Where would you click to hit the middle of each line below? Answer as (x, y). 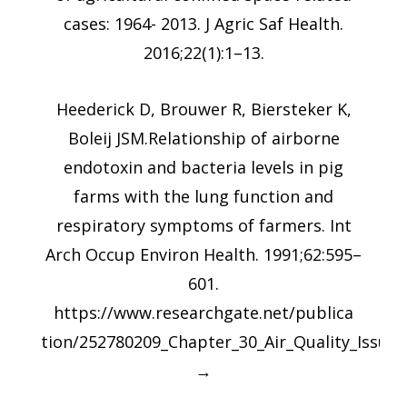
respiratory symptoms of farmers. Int (203, 226)
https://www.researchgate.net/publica (203, 313)
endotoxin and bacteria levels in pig (203, 168)
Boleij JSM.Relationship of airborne (203, 139)
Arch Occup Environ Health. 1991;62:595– (203, 255)
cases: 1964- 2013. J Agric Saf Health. (203, 24)
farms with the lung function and (203, 197)
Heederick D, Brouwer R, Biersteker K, (203, 109)
